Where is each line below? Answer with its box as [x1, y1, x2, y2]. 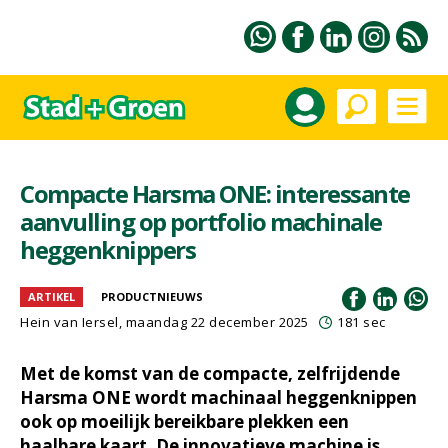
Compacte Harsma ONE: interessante [20, 177, 410, 210]
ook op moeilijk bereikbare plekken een [20, 410, 349, 433]
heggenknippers [20, 233, 195, 266]
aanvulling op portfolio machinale [20, 205, 382, 238]
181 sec [337, 313, 386, 331]
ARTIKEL [28, 289, 75, 304]
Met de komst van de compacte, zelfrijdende [20, 362, 400, 385]
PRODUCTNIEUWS [101, 289, 203, 304]
